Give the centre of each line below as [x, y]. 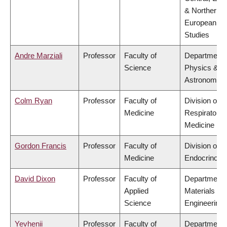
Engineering [204, 203]
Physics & [201, 68]
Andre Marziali [39, 56]
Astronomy [203, 80]
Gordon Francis [41, 146]
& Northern [202, 11]
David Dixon [35, 179]
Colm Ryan [33, 101]
